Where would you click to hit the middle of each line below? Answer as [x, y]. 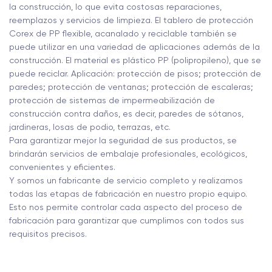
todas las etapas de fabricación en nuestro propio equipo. [128, 194]
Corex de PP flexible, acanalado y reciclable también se [123, 33]
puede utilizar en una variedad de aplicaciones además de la [134, 47]
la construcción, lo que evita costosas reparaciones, [115, 7]
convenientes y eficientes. [62, 167]
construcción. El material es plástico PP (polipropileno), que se [135, 60]
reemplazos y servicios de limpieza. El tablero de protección [131, 20]
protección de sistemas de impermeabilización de [112, 100]
